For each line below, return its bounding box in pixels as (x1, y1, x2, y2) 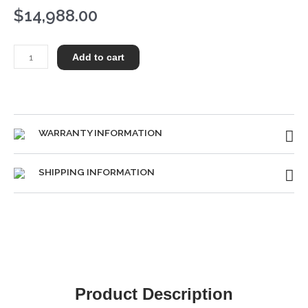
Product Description (75, 284, 233, 303)
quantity (13, 76, 47, 88)
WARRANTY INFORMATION (38, 127, 162, 139)
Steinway (13, 46, 51, 58)
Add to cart (72, 52, 125, 63)
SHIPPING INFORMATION (38, 166, 155, 178)
